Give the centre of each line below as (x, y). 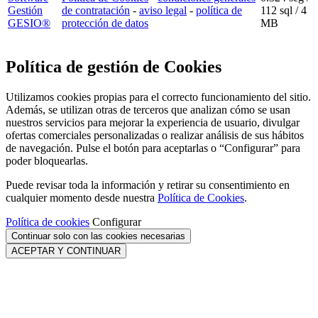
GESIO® (29, 23)
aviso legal (163, 11)
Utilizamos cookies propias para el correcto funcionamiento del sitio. (158, 97)
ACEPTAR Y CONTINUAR (66, 251)
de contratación (96, 11)
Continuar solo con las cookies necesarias (98, 236)
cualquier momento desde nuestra (82, 198)
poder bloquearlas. (47, 161)
